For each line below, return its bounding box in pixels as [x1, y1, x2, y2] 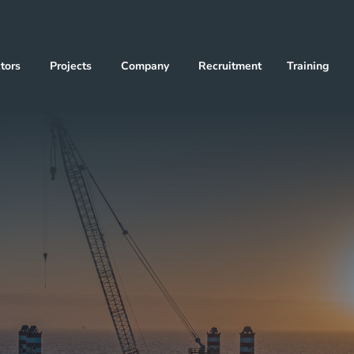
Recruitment [198, 58, 262, 74]
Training [286, 58, 329, 74]
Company [120, 58, 169, 74]
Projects [49, 58, 92, 74]
